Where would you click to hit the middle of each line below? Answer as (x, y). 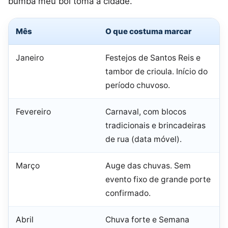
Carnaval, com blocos (146, 112)
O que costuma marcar (148, 32)
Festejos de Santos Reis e (153, 58)
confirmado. (128, 193)
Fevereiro (33, 112)
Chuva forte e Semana (147, 220)
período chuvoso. (138, 85)
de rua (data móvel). (144, 139)
